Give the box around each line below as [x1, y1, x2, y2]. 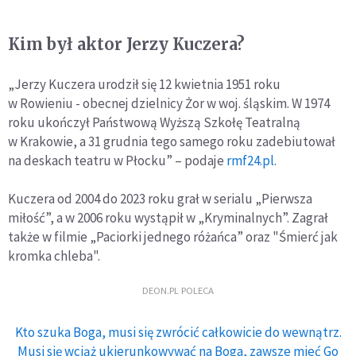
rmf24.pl [226, 152, 274, 169]
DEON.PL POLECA [142, 283, 214, 296]
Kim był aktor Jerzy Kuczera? [8, 34, 245, 54]
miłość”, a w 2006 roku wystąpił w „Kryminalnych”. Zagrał [8, 209, 328, 226]
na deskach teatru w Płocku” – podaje [8, 152, 226, 169]
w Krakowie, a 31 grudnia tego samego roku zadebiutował [8, 133, 335, 150]
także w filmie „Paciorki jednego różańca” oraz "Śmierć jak [8, 228, 338, 246]
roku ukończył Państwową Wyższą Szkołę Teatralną [8, 114, 300, 131]
